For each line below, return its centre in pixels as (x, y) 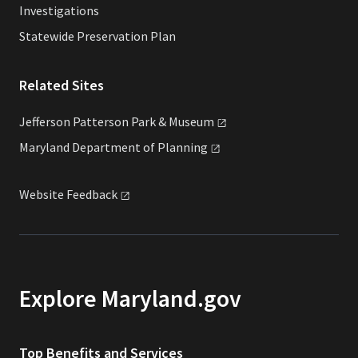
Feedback (92, 195)
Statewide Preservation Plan (97, 36)
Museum (191, 122)
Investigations (59, 11)
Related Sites (62, 86)
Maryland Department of (88, 147)
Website (43, 195)
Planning (183, 147)
